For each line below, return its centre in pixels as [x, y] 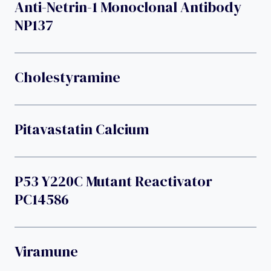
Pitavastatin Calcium [82, 129]
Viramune [46, 251]
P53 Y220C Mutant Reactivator [113, 181]
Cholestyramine [67, 77]
